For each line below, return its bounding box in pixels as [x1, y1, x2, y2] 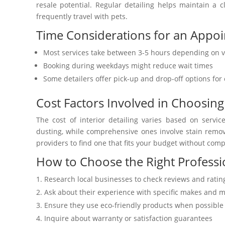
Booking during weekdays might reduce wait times [43, 61, 213, 71]
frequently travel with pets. [36, 12, 128, 22]
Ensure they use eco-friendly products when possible [44, 200, 223, 210]
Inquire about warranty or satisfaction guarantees [44, 213, 212, 223]
